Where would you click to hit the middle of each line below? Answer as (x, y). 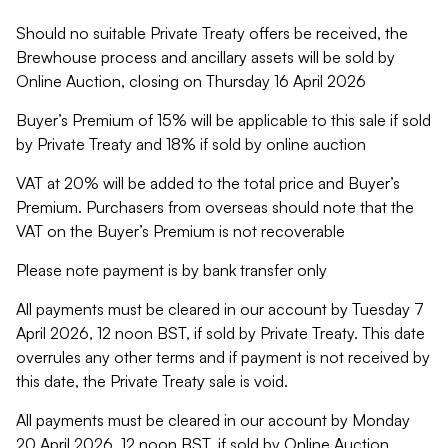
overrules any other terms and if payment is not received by (223, 357)
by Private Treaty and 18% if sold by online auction (191, 144)
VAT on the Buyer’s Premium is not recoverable (180, 231)
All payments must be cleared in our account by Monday (213, 420)
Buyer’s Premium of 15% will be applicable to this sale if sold (223, 120)
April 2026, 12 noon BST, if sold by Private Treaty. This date (220, 333)
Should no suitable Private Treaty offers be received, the (212, 33)
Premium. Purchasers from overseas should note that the (215, 207)
